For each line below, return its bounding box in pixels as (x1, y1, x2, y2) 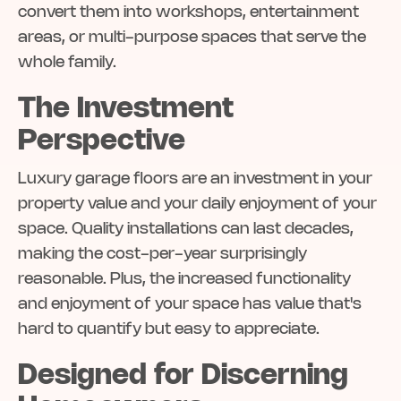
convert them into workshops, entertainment (18, 5, 359, 21)
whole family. (18, 55, 116, 71)
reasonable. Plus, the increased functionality (18, 272, 351, 287)
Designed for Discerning (18, 363, 348, 390)
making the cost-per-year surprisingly (18, 247, 307, 262)
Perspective (18, 128, 185, 156)
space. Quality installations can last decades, (18, 222, 354, 237)
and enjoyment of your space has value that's (18, 297, 362, 312)
